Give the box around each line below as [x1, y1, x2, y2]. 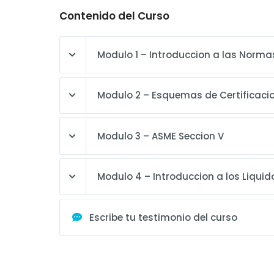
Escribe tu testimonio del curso [89, 210, 237, 224]
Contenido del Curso [59, 9, 169, 24]
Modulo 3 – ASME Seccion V [97, 129, 224, 143]
